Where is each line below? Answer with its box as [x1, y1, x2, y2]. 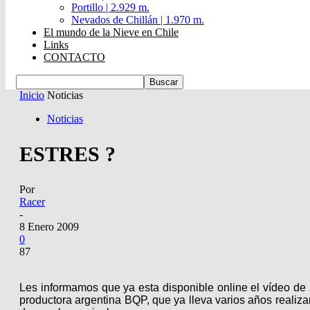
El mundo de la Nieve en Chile [44, 26, 179, 38]
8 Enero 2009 [19, 220, 79, 232]
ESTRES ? [19, 142, 116, 165]
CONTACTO [44, 51, 105, 63]
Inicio [19, 89, 44, 101]
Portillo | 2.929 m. [71, 1, 149, 13]
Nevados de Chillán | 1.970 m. [71, 14, 204, 26]
